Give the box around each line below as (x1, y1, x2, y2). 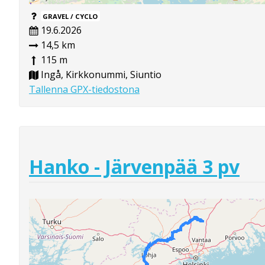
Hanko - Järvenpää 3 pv (29, 154, 240, 180)
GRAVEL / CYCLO (43, 11, 98, 21)
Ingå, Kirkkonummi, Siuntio (38, 67, 161, 81)
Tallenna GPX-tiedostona (29, 82, 140, 96)
